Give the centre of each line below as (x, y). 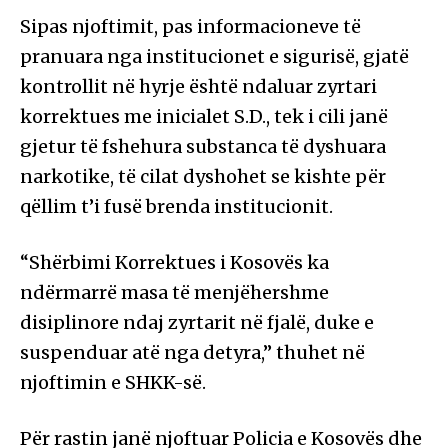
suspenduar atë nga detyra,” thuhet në (192, 353)
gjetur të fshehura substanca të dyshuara (203, 147)
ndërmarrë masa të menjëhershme (174, 293)
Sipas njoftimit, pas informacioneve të (190, 27)
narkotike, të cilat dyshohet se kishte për (203, 177)
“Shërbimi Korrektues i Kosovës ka (174, 263)
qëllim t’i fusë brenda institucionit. (176, 207)
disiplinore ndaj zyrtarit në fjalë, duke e (197, 323)
